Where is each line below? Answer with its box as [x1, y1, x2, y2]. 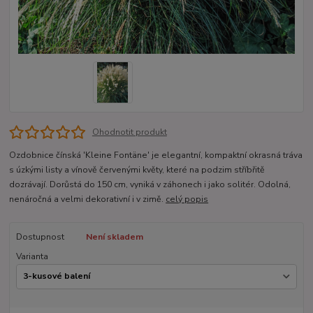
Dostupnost [15, 231, 64, 242]
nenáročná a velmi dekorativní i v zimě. [9, 193, 166, 205]
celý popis [166, 193, 209, 205]
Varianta [15, 250, 48, 262]
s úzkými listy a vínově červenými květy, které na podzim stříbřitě [9, 163, 265, 175]
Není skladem [85, 231, 143, 242]
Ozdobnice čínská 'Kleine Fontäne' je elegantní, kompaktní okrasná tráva [9, 149, 303, 161]
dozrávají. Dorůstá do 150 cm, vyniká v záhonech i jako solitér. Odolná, [9, 178, 291, 190]
